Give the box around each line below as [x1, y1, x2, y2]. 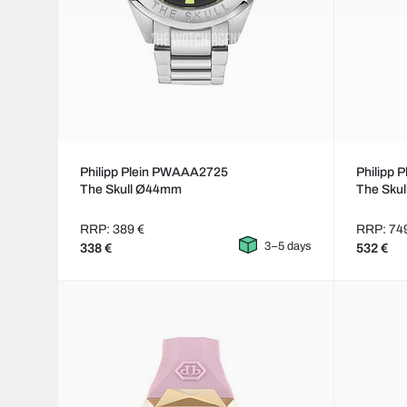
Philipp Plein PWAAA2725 [80, 165, 228, 180]
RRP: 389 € [80, 223, 144, 237]
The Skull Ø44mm [80, 183, 182, 197]
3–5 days [264, 240, 313, 253]
